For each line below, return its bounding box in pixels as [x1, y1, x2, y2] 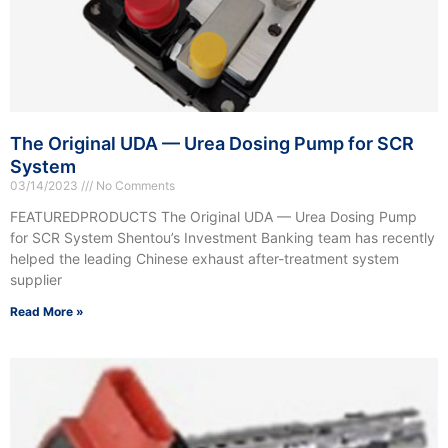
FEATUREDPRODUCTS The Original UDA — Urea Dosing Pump [10, 208, 417, 226]
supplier [10, 271, 62, 289]
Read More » [10, 304, 84, 320]
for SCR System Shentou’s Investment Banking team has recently [10, 229, 435, 247]
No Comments [93, 178, 175, 194]
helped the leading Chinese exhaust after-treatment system [10, 250, 399, 268]
